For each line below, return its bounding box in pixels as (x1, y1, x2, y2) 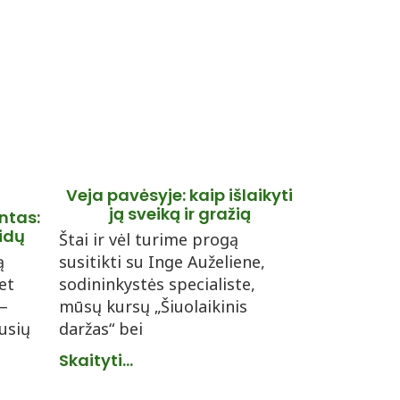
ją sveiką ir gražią (108, 203, 251, 225)
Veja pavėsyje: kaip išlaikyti (66, 184, 293, 206)
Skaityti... (59, 349, 133, 371)
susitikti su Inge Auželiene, (59, 251, 265, 272)
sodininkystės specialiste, (59, 273, 255, 295)
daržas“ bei (59, 318, 143, 339)
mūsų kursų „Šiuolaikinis (59, 296, 247, 317)
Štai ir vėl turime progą (59, 229, 238, 250)
